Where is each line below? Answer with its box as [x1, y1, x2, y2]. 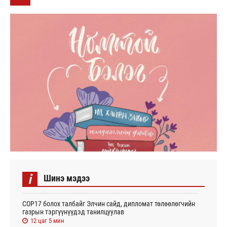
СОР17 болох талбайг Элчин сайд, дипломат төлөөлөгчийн [22, 199, 195, 208]
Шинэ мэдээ [44, 172, 90, 183]
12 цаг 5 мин [30, 216, 64, 224]
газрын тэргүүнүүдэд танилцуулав [22, 207, 124, 216]
